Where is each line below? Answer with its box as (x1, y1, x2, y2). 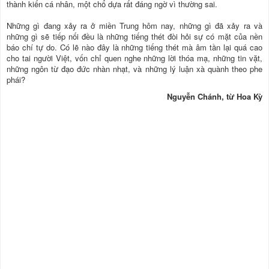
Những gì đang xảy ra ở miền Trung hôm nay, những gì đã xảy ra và (7, 20, 262, 32)
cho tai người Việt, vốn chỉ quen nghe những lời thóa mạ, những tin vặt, (7, 52, 262, 64)
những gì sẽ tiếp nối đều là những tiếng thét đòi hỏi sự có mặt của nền (7, 31, 262, 43)
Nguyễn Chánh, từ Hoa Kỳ (167, 91, 262, 103)
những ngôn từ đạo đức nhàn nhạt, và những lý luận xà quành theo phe (7, 63, 262, 75)
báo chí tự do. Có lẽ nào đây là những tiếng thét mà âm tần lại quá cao (7, 41, 262, 53)
